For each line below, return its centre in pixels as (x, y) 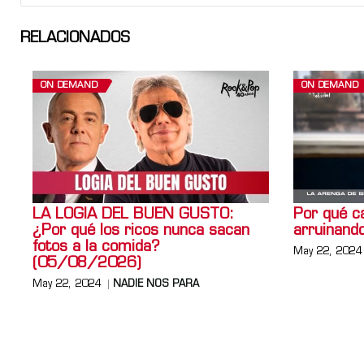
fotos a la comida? (96, 248)
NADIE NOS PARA (156, 285)
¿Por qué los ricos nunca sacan (141, 232)
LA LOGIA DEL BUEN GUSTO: (133, 215)
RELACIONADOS (75, 38)
